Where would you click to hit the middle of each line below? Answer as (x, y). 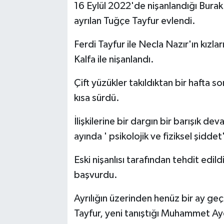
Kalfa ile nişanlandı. (114, 60)
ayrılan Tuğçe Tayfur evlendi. (134, 21)
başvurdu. (95, 175)
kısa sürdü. (96, 98)
